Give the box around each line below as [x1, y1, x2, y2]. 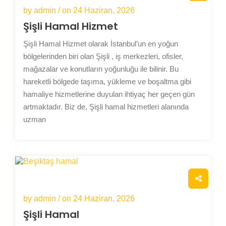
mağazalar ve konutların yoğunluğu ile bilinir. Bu [23, 64, 179, 73]
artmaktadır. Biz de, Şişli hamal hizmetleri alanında [23, 102, 189, 111]
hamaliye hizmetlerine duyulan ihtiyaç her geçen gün [23, 89, 195, 98]
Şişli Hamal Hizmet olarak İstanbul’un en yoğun [23, 39, 178, 48]
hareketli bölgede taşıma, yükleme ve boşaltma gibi [23, 77, 191, 86]
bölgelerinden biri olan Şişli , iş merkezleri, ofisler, [23, 51, 183, 61]
